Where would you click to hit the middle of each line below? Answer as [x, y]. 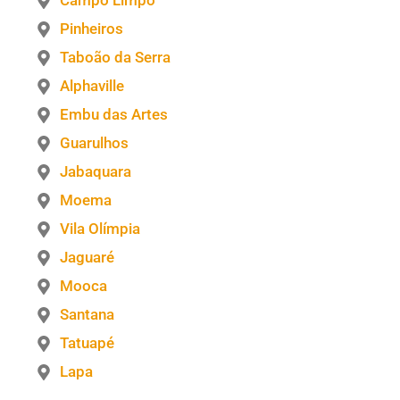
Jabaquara [96, 172]
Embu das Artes [114, 115]
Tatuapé [87, 343]
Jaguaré [87, 258]
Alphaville [92, 86]
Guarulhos [95, 143]
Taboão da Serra [116, 58]
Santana [87, 315]
